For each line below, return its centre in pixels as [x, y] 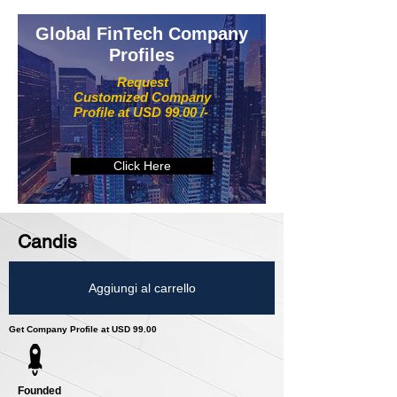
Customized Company [142, 97]
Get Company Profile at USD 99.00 [83, 330]
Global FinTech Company [142, 34]
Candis [47, 242]
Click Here [142, 166]
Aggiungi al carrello [142, 288]
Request [142, 82]
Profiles [142, 55]
